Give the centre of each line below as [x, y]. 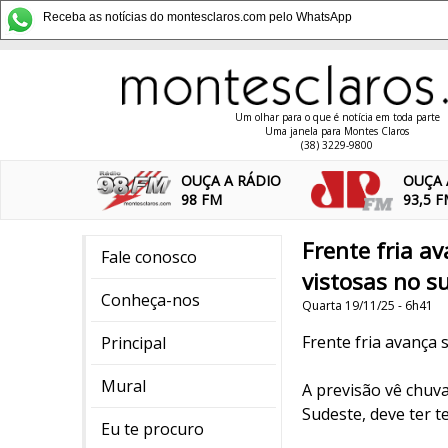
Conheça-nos [150, 300]
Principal [133, 343]
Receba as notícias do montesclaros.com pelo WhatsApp [197, 17]
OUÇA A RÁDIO [231, 180]
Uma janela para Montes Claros [337, 131]
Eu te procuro [152, 429]
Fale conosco [149, 257]
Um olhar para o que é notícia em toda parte [337, 117]
